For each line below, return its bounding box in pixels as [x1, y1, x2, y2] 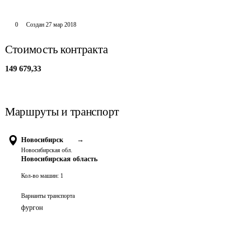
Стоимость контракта [5, 43, 108, 56]
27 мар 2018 [45, 21, 76, 28]
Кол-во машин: [21, 172, 59, 179]
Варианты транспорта [21, 192, 75, 199]
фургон [21, 204, 43, 211]
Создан [26, 21, 44, 28]
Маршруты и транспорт [5, 105, 119, 118]
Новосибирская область [21, 155, 97, 163]
